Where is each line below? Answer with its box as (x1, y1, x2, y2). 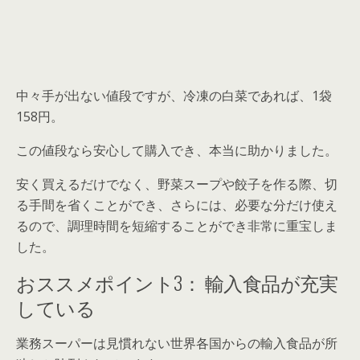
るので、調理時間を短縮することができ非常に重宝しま (16, 216, 337, 235)
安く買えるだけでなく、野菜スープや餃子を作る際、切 (16, 174, 337, 193)
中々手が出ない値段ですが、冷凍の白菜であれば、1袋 (16, 86, 332, 104)
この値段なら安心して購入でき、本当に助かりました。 (16, 141, 337, 159)
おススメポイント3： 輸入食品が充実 (16, 267, 338, 297)
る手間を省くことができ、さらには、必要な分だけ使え (16, 195, 337, 214)
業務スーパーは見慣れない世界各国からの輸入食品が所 (16, 333, 337, 352)
